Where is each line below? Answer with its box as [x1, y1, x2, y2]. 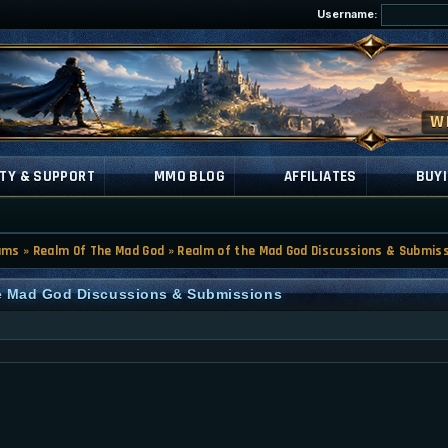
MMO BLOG [153, 167, 225, 186]
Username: [317, 7, 381, 21]
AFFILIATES [283, 167, 357, 186]
